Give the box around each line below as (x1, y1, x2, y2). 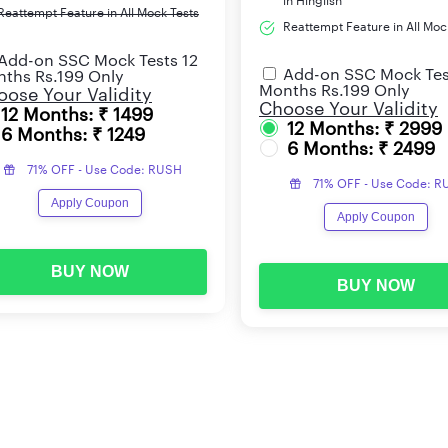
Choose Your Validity (259, 99, 438, 118)
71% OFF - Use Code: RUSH (27, 163, 182, 176)
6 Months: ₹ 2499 (287, 139, 435, 158)
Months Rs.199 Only (259, 82, 410, 99)
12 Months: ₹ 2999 (287, 119, 442, 138)
